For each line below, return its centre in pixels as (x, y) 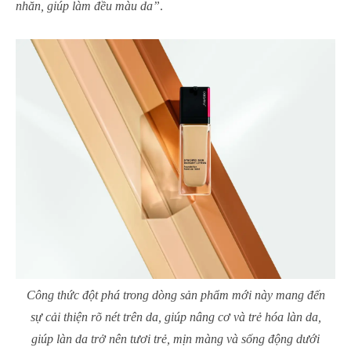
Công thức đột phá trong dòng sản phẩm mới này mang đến (175, 295)
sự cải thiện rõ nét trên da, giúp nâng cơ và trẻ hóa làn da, (175, 317)
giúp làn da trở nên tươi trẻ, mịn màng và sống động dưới (175, 338)
